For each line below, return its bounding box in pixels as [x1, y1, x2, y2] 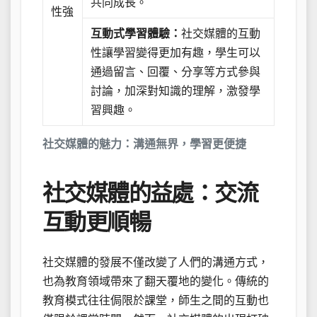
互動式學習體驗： [91, 27, 182, 40]
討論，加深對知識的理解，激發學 [91, 84, 261, 97]
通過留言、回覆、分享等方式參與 [91, 65, 261, 78]
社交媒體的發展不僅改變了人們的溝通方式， [42, 256, 269, 268]
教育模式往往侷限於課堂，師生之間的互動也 [42, 294, 269, 306]
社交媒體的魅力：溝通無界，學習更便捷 [42, 137, 246, 150]
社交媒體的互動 [181, 27, 261, 40]
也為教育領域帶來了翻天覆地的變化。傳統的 [42, 275, 269, 287]
